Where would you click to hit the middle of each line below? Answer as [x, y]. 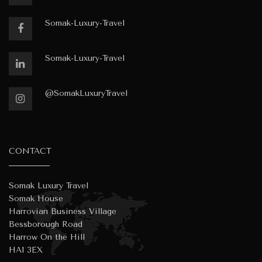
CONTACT [30, 151]
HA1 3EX [26, 250]
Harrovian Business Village [63, 211]
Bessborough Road [46, 224]
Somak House [36, 198]
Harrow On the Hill [47, 237]
